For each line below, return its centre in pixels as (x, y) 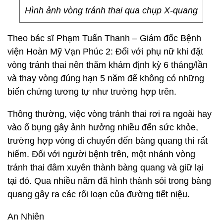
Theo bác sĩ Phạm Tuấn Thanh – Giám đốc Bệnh (104, 38)
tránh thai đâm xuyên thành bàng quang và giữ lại (106, 167)
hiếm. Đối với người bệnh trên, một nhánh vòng (101, 154)
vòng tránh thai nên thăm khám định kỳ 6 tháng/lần (108, 65)
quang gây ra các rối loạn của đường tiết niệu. (99, 194)
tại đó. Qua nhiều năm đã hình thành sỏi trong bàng (109, 181)
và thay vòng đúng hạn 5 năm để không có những (106, 78)
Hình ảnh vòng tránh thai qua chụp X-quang (111, 10)
